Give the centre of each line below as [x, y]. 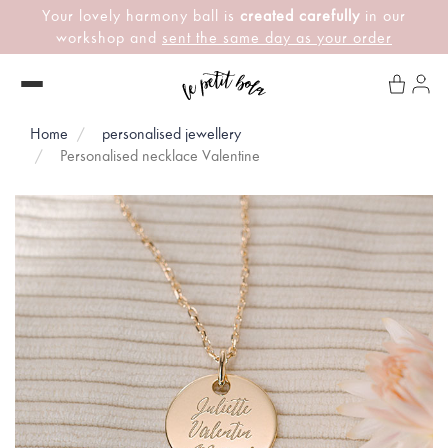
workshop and [109, 38]
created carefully [300, 16]
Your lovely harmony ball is [141, 16]
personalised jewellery [171, 134]
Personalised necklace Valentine [160, 156]
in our [383, 16]
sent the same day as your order [277, 38]
